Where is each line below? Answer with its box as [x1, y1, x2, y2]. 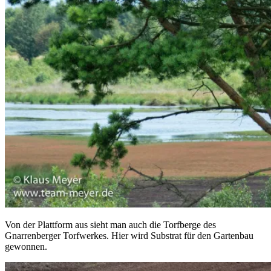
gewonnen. [5, 241, 47, 252]
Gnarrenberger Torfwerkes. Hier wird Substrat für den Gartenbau [5, 230, 253, 241]
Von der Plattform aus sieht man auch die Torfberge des [5, 220, 216, 230]
